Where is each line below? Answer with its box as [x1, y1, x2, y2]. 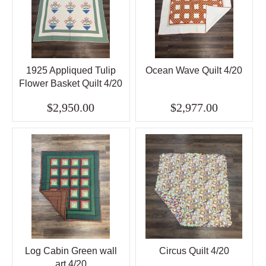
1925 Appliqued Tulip [26, 65, 116, 75]
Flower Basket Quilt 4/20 [19, 78, 123, 88]
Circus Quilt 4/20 [159, 245, 229, 256]
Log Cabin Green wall [24, 245, 117, 256]
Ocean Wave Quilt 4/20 [145, 65, 243, 75]
